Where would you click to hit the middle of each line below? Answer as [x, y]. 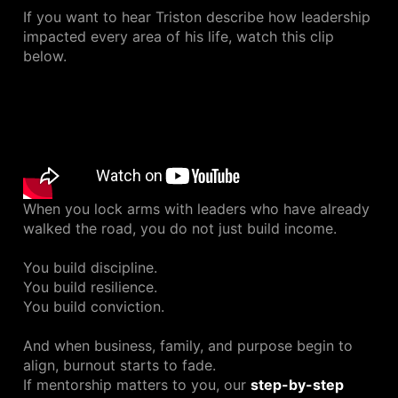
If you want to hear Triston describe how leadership [197, 17]
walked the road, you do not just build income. [180, 229]
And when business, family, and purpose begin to [188, 346]
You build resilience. [90, 287]
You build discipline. [90, 268]
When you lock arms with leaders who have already [196, 209]
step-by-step [297, 385]
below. [45, 56]
